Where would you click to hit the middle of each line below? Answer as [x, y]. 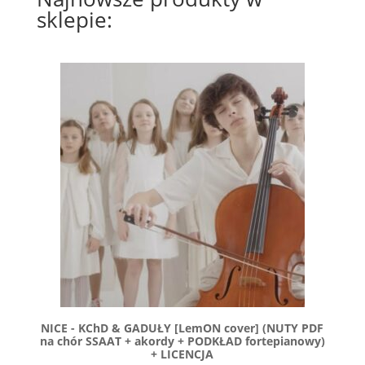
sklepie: [74, 20]
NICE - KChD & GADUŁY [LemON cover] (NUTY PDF [182, 328]
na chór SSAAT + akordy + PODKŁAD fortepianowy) [182, 341]
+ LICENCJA [182, 354]
